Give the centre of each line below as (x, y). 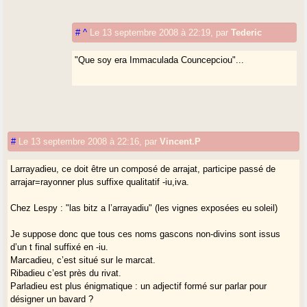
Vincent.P (181, 141)
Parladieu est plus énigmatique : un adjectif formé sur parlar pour (139, 286)
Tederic (247, 32)
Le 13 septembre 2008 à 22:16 (79, 141)
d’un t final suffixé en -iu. (60, 247)
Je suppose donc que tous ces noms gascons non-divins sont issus (146, 234)
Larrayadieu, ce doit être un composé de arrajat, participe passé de (143, 169)
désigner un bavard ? (52, 299)
